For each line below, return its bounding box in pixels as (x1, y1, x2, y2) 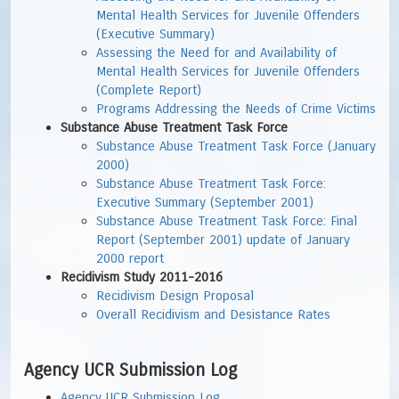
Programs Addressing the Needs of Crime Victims (96, 101, 376, 118)
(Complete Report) (96, 82, 201, 99)
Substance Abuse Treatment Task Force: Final (96, 213, 357, 230)
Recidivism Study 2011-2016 (60, 269, 223, 286)
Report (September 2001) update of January (96, 232, 350, 248)
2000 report (96, 250, 164, 267)
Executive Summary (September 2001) (96, 194, 313, 211)
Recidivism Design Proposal (96, 288, 254, 305)
